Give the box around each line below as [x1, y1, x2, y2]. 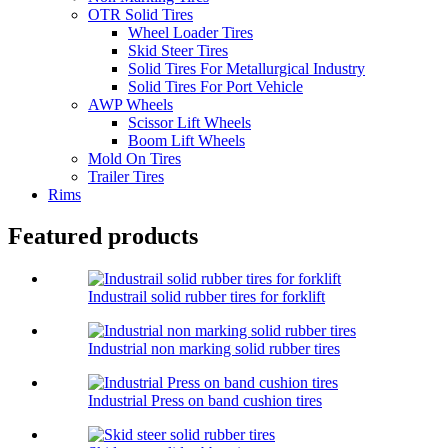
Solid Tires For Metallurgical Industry [128, 59, 365, 77]
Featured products [8, 223, 198, 250]
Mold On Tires [88, 149, 181, 167]
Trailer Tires [88, 167, 164, 185]
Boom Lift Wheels [128, 131, 245, 149]
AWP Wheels [88, 95, 173, 113]
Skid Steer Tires [128, 41, 228, 59]
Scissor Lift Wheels [128, 113, 251, 131]
